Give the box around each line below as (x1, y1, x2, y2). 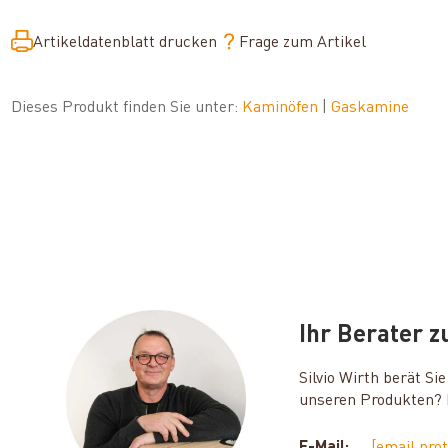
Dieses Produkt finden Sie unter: (11, 99, 243, 116)
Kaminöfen (242, 99, 323, 116)
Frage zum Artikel (239, 34, 367, 51)
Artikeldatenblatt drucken (33, 34, 218, 51)
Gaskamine (331, 99, 410, 116)
